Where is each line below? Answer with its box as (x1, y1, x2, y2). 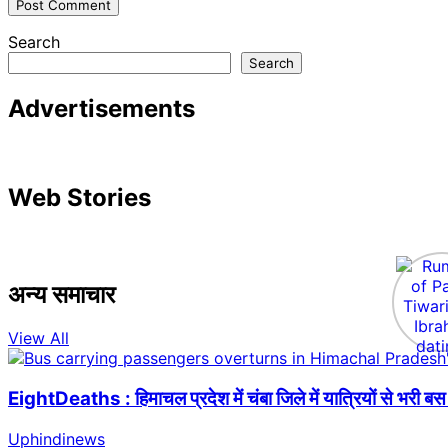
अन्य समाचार (8, 279, 115, 309)
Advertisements (8, 93, 195, 123)
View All (8, 328, 69, 349)
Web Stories (8, 182, 151, 212)
